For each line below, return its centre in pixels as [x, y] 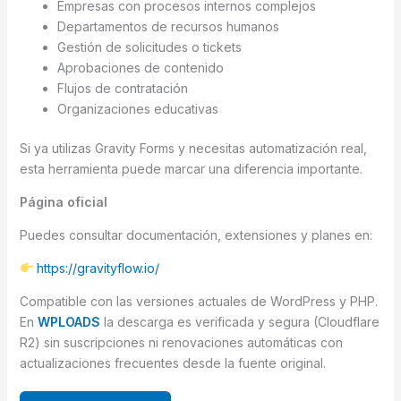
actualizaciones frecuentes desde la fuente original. [172, 363]
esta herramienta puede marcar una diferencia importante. [191, 168]
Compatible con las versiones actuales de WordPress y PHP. [198, 301]
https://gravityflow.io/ [98, 268]
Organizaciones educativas [137, 108]
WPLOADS [68, 321]
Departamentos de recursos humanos [168, 26]
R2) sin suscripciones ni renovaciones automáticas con [181, 342]
